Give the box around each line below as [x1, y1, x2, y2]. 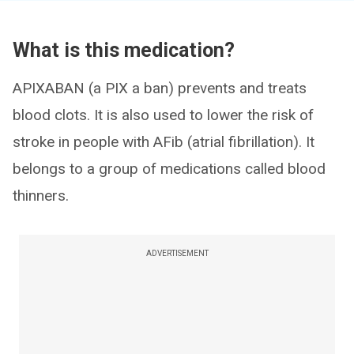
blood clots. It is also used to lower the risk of [13, 106, 314, 124]
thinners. [13, 186, 69, 205]
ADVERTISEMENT [145, 249, 209, 258]
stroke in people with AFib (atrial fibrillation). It [13, 133, 314, 151]
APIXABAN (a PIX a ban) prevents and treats [13, 79, 307, 97]
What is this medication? [13, 39, 235, 62]
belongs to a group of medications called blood [13, 160, 326, 178]
